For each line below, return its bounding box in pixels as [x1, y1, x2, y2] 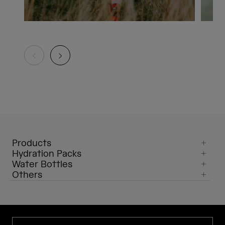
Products [12, 138, 51, 150]
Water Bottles [12, 159, 72, 171]
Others [12, 169, 42, 181]
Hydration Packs [12, 148, 81, 160]
